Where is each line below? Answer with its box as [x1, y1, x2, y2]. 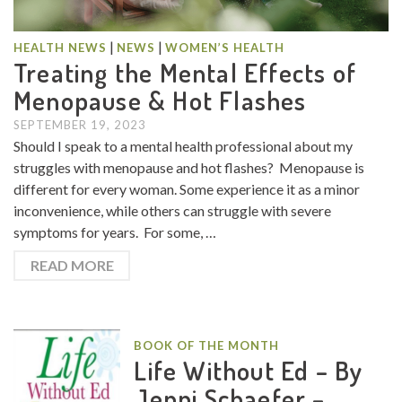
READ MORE [30, 256, 114, 274]
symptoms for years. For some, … [13, 223, 216, 240]
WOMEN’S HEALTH [165, 39, 284, 55]
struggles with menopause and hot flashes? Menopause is [13, 158, 364, 176]
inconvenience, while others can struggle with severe [13, 201, 331, 219]
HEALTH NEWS [13, 39, 107, 55]
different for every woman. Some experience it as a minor [13, 179, 360, 197]
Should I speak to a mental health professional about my [13, 136, 353, 154]
